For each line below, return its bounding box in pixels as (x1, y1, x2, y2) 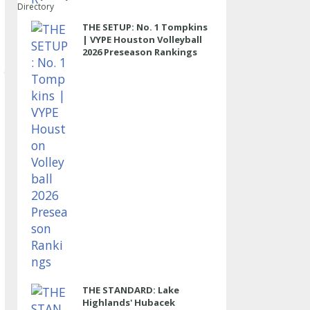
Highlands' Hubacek (82, 296, 175, 309)
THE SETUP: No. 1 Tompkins (82, 21, 208, 33)
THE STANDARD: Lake (82, 284, 179, 296)
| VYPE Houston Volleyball (82, 33, 202, 46)
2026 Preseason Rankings (82, 46, 197, 58)
